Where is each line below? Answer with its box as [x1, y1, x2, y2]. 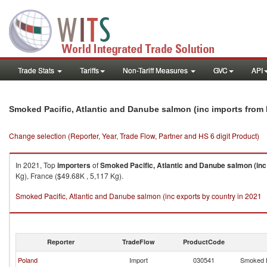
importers [57, 160, 91, 170]
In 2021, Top [15, 160, 57, 170]
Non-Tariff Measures [123, 65, 190, 75]
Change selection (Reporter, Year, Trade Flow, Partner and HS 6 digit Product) [9, 131, 259, 141]
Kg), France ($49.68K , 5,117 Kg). [15, 170, 123, 181]
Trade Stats [18, 65, 56, 75]
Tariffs [80, 65, 99, 75]
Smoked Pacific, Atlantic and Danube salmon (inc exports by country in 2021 [15, 191, 262, 201]
